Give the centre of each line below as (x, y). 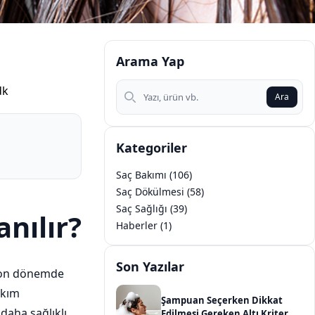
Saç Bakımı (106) (154, 175)
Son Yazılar (150, 266)
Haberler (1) (144, 225)
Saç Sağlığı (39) (152, 208)
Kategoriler (152, 148)
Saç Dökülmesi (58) (160, 192)
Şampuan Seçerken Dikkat (222, 300)
